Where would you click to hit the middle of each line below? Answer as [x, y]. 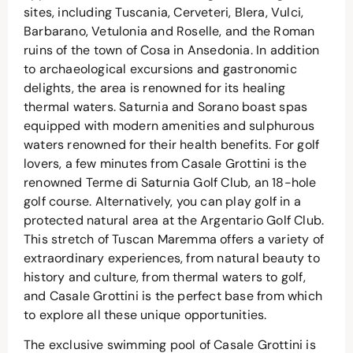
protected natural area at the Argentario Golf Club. [174, 220]
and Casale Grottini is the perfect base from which [173, 295]
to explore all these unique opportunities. [145, 314]
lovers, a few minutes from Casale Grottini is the [165, 163]
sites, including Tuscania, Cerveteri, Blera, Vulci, [164, 12]
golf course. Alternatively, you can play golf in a [163, 201]
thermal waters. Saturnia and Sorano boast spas [166, 106]
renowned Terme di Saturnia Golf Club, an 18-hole [170, 182]
